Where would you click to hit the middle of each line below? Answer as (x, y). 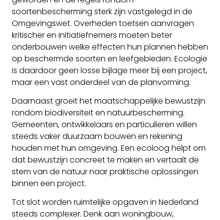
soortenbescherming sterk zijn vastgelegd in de (102, 11)
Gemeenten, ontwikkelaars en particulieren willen (104, 125)
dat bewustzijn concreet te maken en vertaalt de (105, 160)
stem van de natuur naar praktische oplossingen (105, 172)
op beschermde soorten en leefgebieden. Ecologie (110, 58)
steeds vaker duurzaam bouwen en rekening (97, 137)
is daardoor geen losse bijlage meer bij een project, (110, 70)
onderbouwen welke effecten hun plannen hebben (110, 47)
